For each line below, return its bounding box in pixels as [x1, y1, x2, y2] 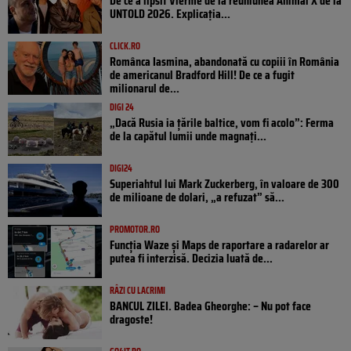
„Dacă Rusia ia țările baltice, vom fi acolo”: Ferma [110, 113, 334, 133]
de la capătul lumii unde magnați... [110, 126, 266, 147]
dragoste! [110, 309, 153, 330]
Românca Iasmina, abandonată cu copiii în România [110, 52, 339, 72]
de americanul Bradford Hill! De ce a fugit [110, 65, 295, 85]
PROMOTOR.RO [110, 222, 160, 237]
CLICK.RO [110, 38, 140, 54]
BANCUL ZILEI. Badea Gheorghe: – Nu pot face [110, 296, 311, 317]
